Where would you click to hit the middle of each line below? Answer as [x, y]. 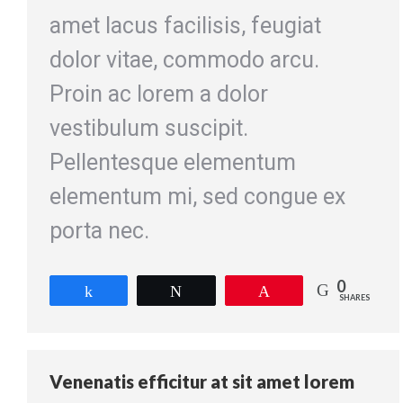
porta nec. [99, 230]
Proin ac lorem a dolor [159, 94]
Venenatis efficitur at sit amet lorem [202, 381]
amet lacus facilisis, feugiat [185, 25]
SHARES [354, 297]
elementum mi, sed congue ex [197, 196]
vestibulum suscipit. [149, 128]
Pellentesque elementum [173, 162]
